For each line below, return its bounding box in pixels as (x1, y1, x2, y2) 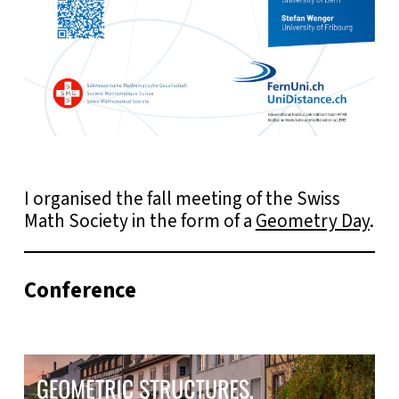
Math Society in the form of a (23, 208, 256, 235)
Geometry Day (255, 208, 370, 235)
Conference (23, 274, 136, 306)
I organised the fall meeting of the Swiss (23, 185, 340, 213)
